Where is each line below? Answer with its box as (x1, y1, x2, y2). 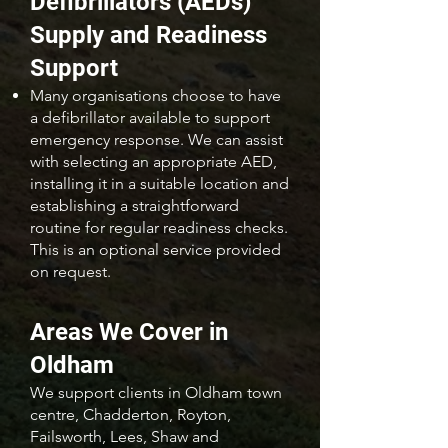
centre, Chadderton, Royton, (30, 405, 231, 424)
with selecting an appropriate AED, (30, 152, 277, 171)
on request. (30, 262, 111, 281)
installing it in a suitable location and (30, 174, 289, 193)
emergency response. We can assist (30, 130, 283, 149)
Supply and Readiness (30, 21, 267, 49)
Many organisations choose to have (30, 86, 281, 105)
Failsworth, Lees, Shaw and (30, 427, 219, 446)
